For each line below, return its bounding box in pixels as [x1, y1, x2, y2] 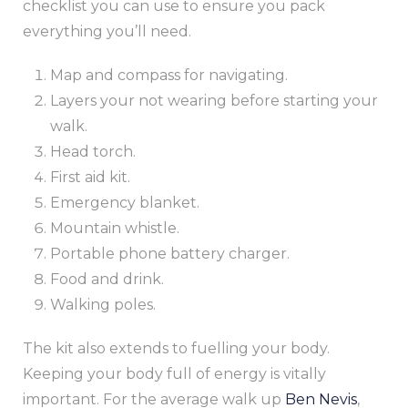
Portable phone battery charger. [50, 244, 290, 262]
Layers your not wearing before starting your [50, 91, 378, 109]
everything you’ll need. [23, 22, 191, 40]
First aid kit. [50, 168, 130, 186]
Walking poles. [50, 295, 156, 313]
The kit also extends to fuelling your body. [23, 339, 330, 357]
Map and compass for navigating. [50, 66, 288, 84]
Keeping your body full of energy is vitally [23, 364, 326, 382]
